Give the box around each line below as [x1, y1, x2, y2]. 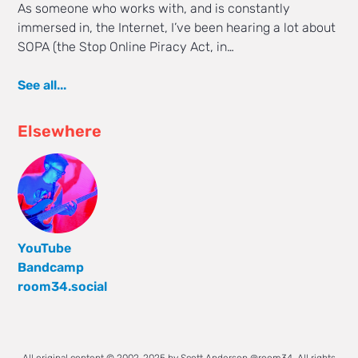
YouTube [18, 241, 72, 257]
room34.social [18, 279, 108, 295]
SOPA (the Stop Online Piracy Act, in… [18, 39, 235, 55]
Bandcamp [18, 260, 85, 276]
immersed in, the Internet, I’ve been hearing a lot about [18, 20, 336, 36]
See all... [18, 78, 67, 93]
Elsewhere [18, 121, 102, 141]
